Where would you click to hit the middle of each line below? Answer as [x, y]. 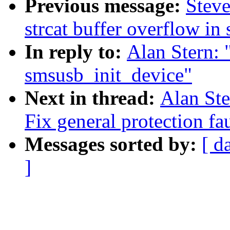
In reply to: [76, 52]
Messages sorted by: [113, 144]
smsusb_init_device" [108, 75]
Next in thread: [92, 98]
